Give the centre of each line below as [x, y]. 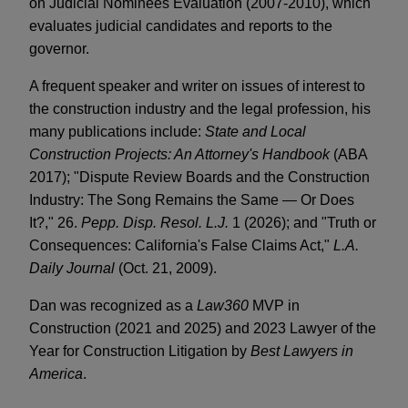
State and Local [255, 132]
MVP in [274, 306]
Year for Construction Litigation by [140, 352]
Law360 [223, 306]
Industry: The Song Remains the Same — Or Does [192, 200]
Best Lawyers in [302, 352]
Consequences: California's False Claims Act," [181, 246]
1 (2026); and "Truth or [302, 223]
